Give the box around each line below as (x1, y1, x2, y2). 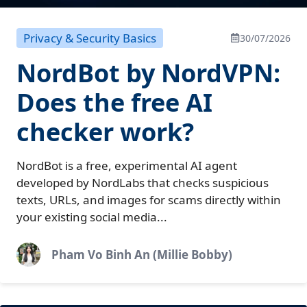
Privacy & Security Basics (23, 29, 156, 46)
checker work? (16, 114, 194, 149)
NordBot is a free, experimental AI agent (16, 157, 237, 173)
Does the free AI (16, 85, 212, 119)
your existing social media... (16, 208, 167, 225)
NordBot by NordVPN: (16, 56, 280, 90)
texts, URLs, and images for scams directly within (16, 191, 281, 208)
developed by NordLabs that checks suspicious (16, 174, 269, 191)
